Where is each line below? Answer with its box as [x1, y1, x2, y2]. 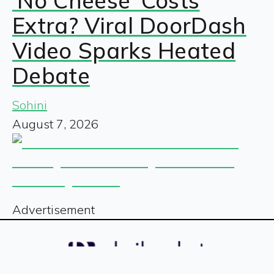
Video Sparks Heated [12, 36, 236, 64]
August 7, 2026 [12, 116, 98, 131]
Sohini [12, 97, 47, 113]
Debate [12, 61, 90, 89]
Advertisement [12, 201, 95, 217]
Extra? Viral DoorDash [12, 11, 246, 39]
